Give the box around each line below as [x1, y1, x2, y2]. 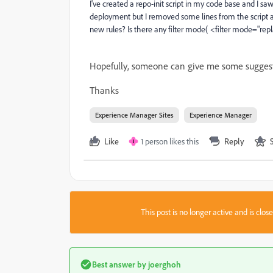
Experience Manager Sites [95, 110, 174, 119]
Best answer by [92, 259, 146, 269]
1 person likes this [141, 136, 199, 147]
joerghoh [146, 259, 181, 269]
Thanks [90, 84, 119, 96]
